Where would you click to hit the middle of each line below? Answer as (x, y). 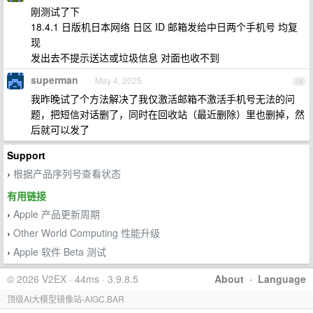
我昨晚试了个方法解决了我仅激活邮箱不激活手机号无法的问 (163, 99)
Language (282, 279)
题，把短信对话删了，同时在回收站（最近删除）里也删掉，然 (168, 114)
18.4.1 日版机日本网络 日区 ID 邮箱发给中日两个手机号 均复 (164, 27)
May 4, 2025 (118, 80)
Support (26, 155)
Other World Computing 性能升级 (87, 233)
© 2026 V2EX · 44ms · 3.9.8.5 (73, 279)
